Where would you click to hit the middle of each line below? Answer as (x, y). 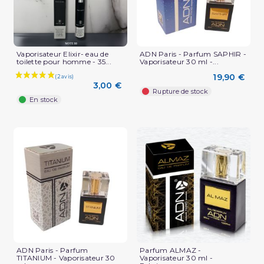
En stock (44, 100)
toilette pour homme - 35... (64, 62)
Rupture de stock (180, 92)
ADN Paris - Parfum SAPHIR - (193, 54)
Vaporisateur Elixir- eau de (62, 54)
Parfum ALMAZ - (171, 250)
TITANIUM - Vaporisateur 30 (66, 258)
